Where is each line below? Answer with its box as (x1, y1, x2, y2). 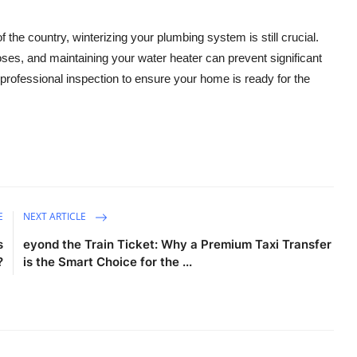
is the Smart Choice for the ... (23, 254, 193, 269)
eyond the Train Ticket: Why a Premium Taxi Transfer (23, 237, 332, 252)
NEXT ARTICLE (23, 210, 89, 224)
